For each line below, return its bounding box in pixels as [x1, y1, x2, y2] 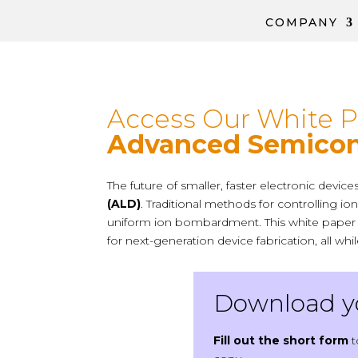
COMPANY [265, 15, 338, 30]
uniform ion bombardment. [107, 215, 265, 230]
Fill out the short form [213, 332, 348, 348]
